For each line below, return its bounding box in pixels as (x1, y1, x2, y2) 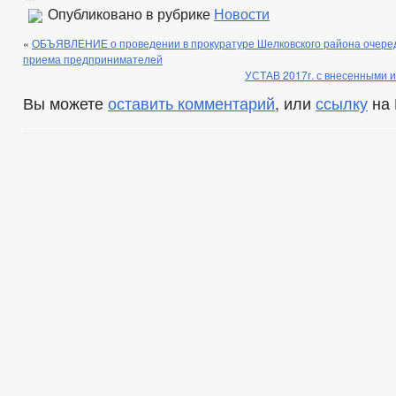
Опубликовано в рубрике (44, 6, 214, 22)
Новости (214, 6, 270, 22)
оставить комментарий (108, 92, 275, 114)
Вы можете (23, 92, 108, 114)
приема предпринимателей (23, 51, 163, 66)
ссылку (316, 92, 368, 114)
